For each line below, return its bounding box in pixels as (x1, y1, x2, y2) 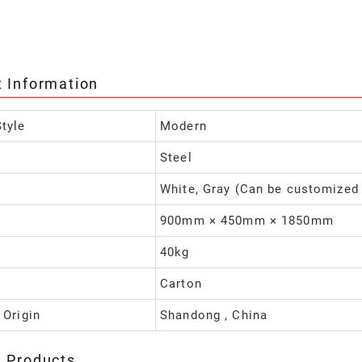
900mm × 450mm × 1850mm (160, 213, 334, 229)
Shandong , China (160, 308, 267, 323)
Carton (160, 276, 202, 292)
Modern (160, 119, 207, 134)
